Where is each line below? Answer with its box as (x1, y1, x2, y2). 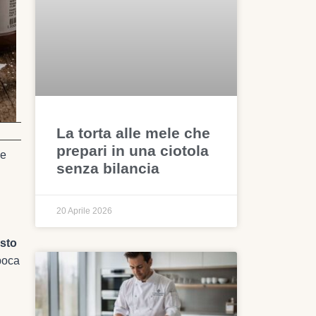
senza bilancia (56, 160, 160, 177)
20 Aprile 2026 (56, 206, 113, 217)
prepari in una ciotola (56, 142, 209, 159)
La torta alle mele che (56, 125, 211, 142)
